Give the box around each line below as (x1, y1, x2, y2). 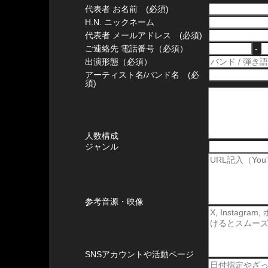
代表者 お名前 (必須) (85, 4, 169, 14)
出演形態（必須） (85, 57, 152, 66)
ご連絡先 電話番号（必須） (85, 44, 188, 53)
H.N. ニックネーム (85, 17, 154, 27)
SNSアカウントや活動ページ (85, 249, 194, 259)
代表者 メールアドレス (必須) (85, 31, 202, 40)
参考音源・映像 (85, 197, 144, 206)
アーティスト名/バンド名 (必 (85, 70, 199, 80)
